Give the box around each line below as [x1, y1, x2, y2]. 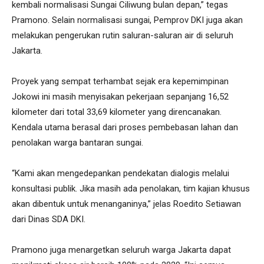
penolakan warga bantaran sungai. [12, 137, 143, 148]
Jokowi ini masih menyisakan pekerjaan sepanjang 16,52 [12, 91, 229, 102]
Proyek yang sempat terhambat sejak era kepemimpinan [12, 75, 229, 87]
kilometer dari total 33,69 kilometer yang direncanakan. [12, 106, 222, 117]
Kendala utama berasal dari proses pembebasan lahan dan [12, 121, 238, 133]
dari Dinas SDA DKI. [12, 213, 85, 225]
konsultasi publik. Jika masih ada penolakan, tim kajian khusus [12, 183, 250, 194]
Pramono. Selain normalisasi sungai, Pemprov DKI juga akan [12, 14, 243, 25]
